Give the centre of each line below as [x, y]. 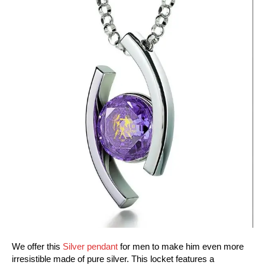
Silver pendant [90, 246]
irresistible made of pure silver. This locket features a [113, 258]
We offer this [37, 246]
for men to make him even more [181, 246]
